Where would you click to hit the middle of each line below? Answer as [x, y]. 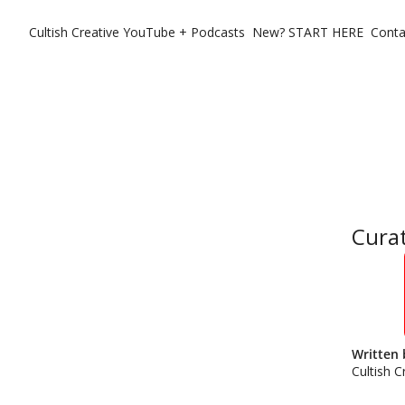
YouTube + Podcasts [184, 32]
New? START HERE [308, 32]
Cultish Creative [74, 32]
